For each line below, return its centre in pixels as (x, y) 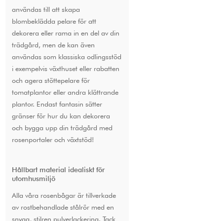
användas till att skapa (46, 9)
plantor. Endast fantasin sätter (57, 104)
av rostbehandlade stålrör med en (63, 207)
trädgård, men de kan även (53, 45)
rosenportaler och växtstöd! (53, 140)
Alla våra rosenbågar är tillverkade (64, 195)
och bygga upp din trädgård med (62, 128)
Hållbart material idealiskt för (58, 170)
